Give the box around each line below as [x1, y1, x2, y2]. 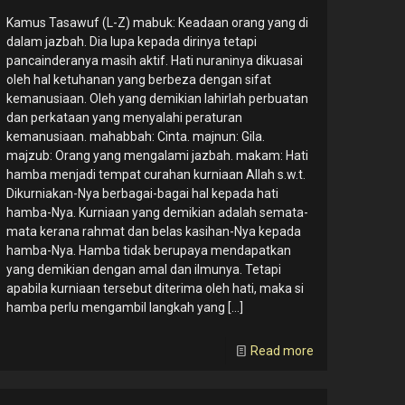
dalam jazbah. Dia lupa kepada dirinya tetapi [6, 34, 258, 50]
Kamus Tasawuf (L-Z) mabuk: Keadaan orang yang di [6, 15, 309, 31]
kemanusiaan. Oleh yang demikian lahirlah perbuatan [6, 91, 309, 107]
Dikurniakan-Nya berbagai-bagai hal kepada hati [6, 186, 279, 202]
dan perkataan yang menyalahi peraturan [6, 110, 243, 126]
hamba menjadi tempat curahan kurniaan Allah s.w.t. [6, 167, 306, 183]
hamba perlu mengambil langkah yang [6, 300, 226, 316]
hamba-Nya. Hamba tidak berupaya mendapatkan [6, 243, 292, 259]
